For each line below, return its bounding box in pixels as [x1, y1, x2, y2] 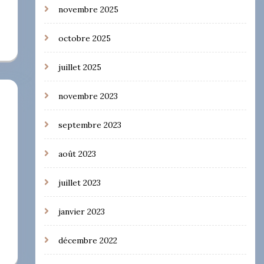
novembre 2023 [58, 90, 118, 101]
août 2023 [58, 148, 96, 159]
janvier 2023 [58, 206, 105, 217]
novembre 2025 [58, 4, 118, 15]
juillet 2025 [58, 61, 101, 72]
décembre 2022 [58, 235, 117, 246]
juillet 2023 [58, 177, 101, 188]
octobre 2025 [58, 32, 111, 44]
